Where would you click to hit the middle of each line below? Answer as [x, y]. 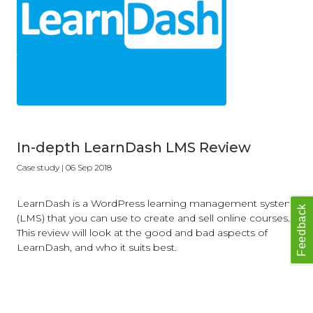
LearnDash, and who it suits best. [97, 247]
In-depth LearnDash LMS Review [134, 147]
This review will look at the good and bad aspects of [142, 233]
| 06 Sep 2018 [86, 167]
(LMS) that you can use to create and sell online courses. [153, 218]
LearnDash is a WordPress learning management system [156, 203]
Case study [38, 167]
